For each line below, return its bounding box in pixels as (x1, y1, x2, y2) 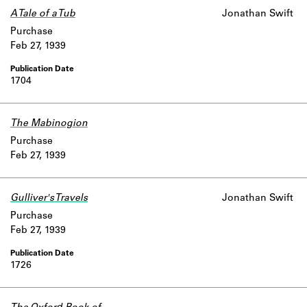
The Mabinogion (10, 119, 88, 129)
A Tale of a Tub (10, 10, 75, 19)
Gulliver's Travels (10, 194, 88, 204)
